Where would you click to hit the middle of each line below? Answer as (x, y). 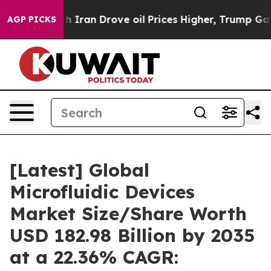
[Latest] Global (80, 170)
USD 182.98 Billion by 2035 (132, 235)
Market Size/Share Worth (128, 214)
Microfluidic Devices (102, 192)
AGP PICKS (32, 19)
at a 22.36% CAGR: (94, 257)
